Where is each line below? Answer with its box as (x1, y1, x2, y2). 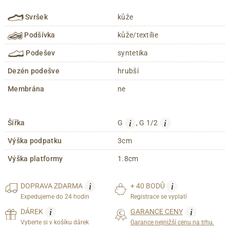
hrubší (118, 67, 139, 75)
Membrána (8, 85, 45, 93)
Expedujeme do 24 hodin (21, 193, 89, 201)
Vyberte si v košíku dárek (21, 219, 89, 226)
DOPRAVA (21, 181, 54, 190)
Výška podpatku (8, 137, 62, 145)
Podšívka (22, 31, 55, 40)
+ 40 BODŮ (130, 181, 166, 190)
